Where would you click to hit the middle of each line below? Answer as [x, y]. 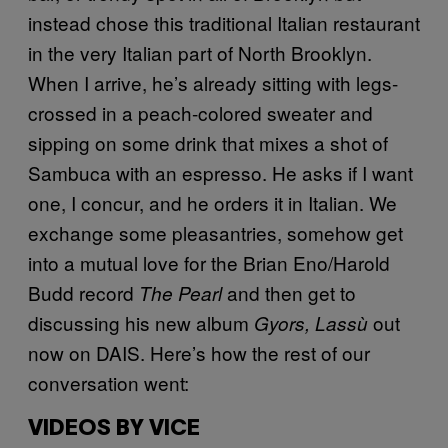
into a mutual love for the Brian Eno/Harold [209, 262]
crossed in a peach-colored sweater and [200, 112]
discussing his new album [141, 322]
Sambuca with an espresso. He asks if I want [220, 172]
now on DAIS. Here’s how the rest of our [199, 352]
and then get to [289, 292]
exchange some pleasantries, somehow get [215, 232]
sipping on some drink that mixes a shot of [208, 142]
